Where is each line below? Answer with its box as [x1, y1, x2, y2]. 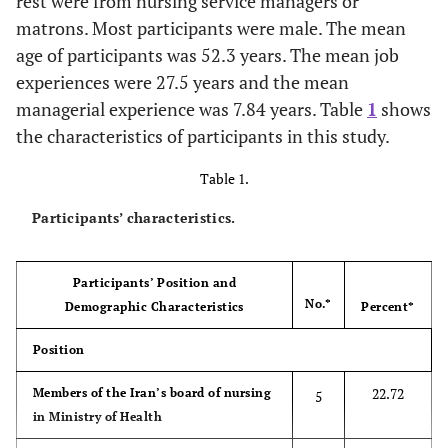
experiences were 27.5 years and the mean [16, 69, 349, 94]
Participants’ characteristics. [32, 207, 236, 227]
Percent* [361, 298, 415, 314]
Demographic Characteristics [65, 298, 244, 314]
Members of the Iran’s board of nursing [33, 384, 272, 400]
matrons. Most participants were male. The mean [16, 15, 406, 40]
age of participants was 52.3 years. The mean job [16, 42, 399, 67]
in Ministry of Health [33, 408, 163, 424]
